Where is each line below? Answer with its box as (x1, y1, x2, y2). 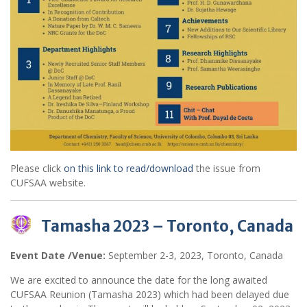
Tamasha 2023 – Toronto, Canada (41, 216, 293, 236)
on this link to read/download (61, 161, 193, 175)
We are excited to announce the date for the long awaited (10, 273, 267, 286)
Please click (10, 161, 61, 175)
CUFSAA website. (10, 175, 86, 189)
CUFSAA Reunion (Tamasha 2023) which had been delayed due (10, 287, 289, 301)
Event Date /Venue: (10, 248, 106, 262)
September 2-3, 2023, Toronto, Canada (106, 248, 283, 262)
